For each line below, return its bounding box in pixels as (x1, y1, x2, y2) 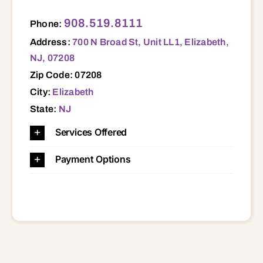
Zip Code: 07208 (29, 69, 102, 80)
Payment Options (55, 153, 131, 165)
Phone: (29, 18, 64, 29)
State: (29, 103, 59, 114)
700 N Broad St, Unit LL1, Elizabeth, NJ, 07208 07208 (18, 6, 48, 19)
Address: (29, 36, 73, 47)
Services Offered (55, 126, 127, 138)
